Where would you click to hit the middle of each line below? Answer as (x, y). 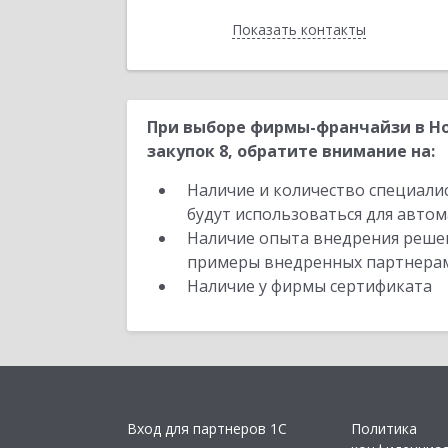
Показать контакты (298, 29)
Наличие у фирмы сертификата (311, 286)
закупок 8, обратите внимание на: (291, 151)
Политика (384, 429)
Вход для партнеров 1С (207, 429)
